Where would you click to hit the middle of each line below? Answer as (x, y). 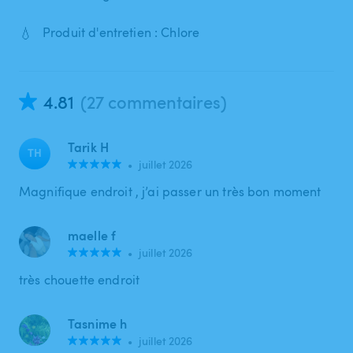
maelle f (92, 235)
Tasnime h (98, 323)
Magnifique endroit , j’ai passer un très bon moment (170, 191)
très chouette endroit (80, 279)
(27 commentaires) (154, 101)
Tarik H (89, 147)
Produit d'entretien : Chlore (121, 33)
